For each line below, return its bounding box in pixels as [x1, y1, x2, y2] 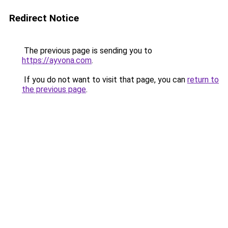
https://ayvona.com [22, 55, 92, 65]
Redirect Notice [9, 12, 79, 24]
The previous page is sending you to [22, 46, 152, 55]
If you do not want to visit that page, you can [22, 75, 187, 84]
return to [187, 75, 219, 84]
